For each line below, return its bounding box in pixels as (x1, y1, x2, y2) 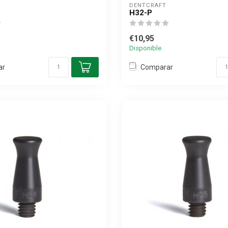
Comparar (140, 63, 173, 71)
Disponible (129, 44, 161, 52)
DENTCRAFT (129, 2, 166, 9)
